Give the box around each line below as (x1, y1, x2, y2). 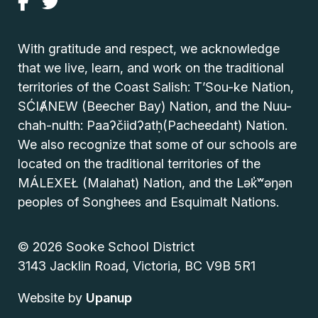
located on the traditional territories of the (18, 156, 261, 172)
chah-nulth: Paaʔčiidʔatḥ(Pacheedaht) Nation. (18, 118, 288, 133)
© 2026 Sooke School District (18, 239, 195, 255)
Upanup (86, 290, 133, 306)
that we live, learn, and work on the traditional (18, 60, 285, 76)
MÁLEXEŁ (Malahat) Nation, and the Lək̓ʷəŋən (18, 175, 293, 191)
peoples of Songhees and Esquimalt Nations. (18, 194, 280, 210)
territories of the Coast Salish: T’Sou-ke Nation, (18, 79, 295, 95)
